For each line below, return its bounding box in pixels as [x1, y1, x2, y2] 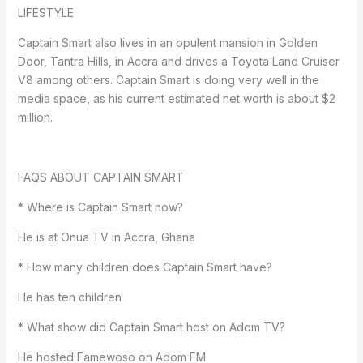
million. [17, 110, 53, 125]
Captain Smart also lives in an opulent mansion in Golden [17, 36, 318, 50]
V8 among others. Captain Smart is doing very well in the [17, 73, 319, 88]
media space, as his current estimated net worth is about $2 [17, 92, 335, 106]
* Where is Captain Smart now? [17, 200, 183, 215]
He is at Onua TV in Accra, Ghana [17, 230, 195, 245]
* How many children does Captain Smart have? [17, 260, 272, 275]
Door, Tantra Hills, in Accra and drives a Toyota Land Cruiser [17, 54, 340, 69]
